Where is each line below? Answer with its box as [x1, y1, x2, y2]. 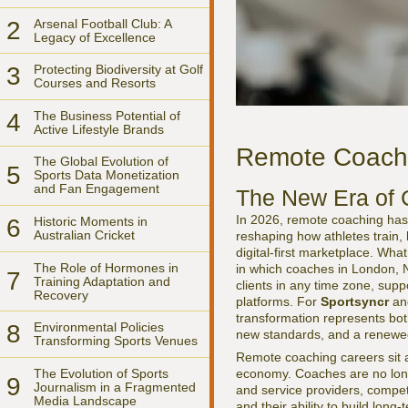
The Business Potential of [34, 107, 180, 123]
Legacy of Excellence [34, 29, 156, 45]
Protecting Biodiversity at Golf [34, 62, 203, 77]
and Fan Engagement [34, 181, 159, 197]
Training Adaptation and [34, 273, 170, 289]
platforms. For [236, 294, 321, 309]
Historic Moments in [34, 213, 148, 229]
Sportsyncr [321, 294, 389, 309]
